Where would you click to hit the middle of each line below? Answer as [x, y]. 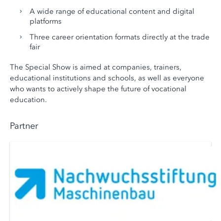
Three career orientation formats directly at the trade [120, 37]
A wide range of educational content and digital [112, 12]
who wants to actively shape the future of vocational [98, 89]
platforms [46, 21]
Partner [24, 126]
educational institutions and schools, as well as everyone [107, 78]
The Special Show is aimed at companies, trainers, [96, 67]
